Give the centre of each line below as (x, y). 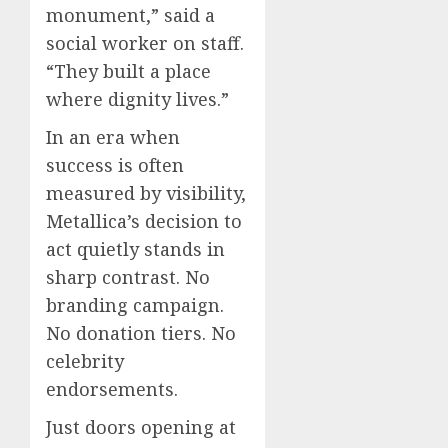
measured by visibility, (146, 193)
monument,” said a (130, 15)
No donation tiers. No (141, 333)
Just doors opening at (141, 427)
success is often (115, 165)
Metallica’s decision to (144, 221)
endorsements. (112, 389)
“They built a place (128, 71)
